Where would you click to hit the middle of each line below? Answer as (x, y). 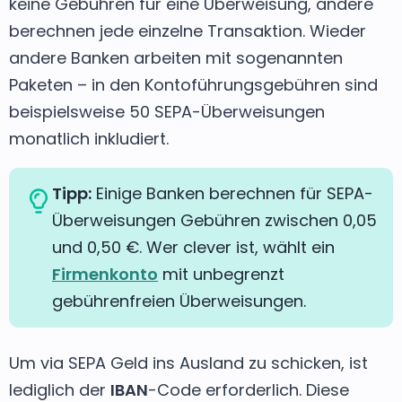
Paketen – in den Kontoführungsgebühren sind (193, 84)
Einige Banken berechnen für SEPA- (232, 193)
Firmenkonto (105, 274)
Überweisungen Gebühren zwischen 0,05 (214, 220)
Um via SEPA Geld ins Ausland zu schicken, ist (188, 363)
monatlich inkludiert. (89, 138)
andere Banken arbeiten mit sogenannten (176, 57)
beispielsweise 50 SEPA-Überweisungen (167, 111)
